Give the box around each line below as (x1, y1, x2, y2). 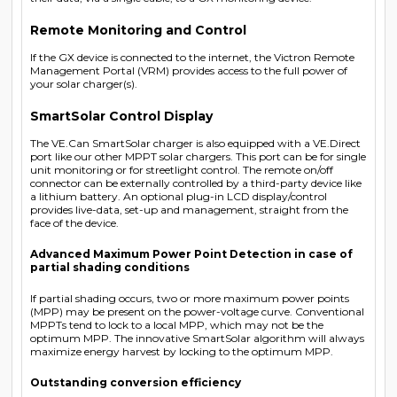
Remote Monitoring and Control (30, 21, 246, 38)
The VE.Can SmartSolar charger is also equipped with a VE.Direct (30, 136, 361, 150)
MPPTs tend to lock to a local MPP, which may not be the (30, 317, 323, 331)
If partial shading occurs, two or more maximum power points (30, 291, 349, 305)
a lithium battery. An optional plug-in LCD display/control (30, 189, 327, 203)
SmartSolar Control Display (30, 107, 213, 124)
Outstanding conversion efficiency (30, 375, 241, 389)
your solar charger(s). (30, 76, 137, 90)
